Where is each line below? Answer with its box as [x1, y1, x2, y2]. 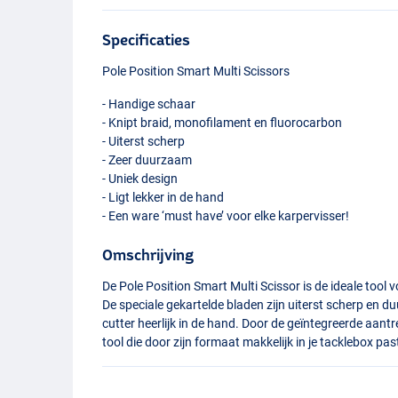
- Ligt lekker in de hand [102, 189, 225, 204]
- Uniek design [102, 171, 179, 186]
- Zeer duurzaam [102, 152, 193, 167]
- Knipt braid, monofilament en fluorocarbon [102, 115, 343, 130]
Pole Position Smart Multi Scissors [102, 63, 291, 78]
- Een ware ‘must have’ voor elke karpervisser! [102, 208, 350, 223]
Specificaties [102, 30, 191, 48]
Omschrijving [102, 245, 195, 263]
